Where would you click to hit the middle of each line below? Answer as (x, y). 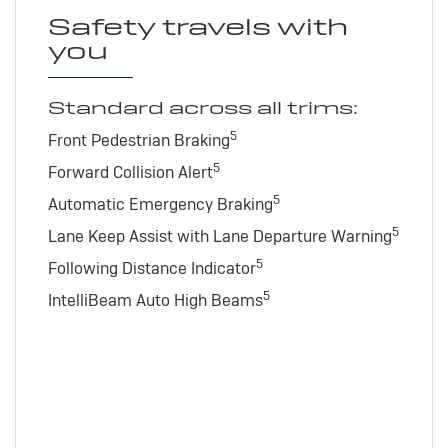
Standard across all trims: (202, 107)
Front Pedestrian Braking (138, 140)
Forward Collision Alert (130, 172)
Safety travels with (197, 26)
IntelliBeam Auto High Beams (155, 300)
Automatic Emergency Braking (160, 204)
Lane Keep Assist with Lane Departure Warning (219, 236)
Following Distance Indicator (151, 268)
